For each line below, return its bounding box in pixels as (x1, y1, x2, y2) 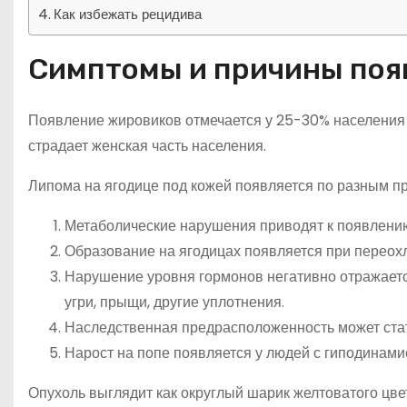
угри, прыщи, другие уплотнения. (65, 291, 284, 313)
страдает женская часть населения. (28, 134, 266, 156)
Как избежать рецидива (54, 4, 203, 24)
